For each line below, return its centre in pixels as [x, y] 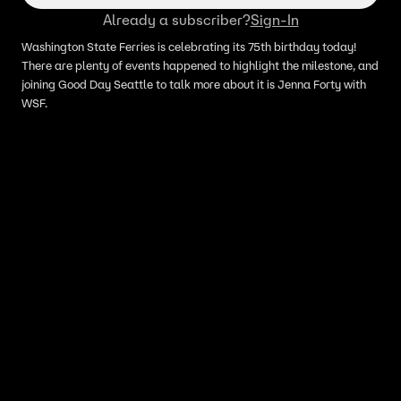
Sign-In [274, 20]
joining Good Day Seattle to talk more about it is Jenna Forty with [194, 85]
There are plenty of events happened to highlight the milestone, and [200, 66]
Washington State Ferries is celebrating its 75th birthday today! [189, 47]
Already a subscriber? [176, 20]
